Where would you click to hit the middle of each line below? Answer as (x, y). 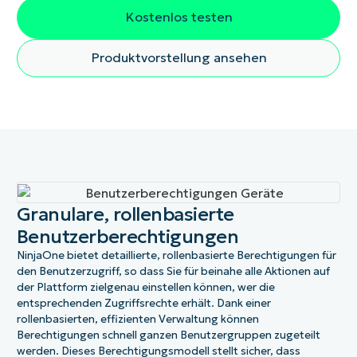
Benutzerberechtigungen (127, 236)
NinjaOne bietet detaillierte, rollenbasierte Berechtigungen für (176, 255)
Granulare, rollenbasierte (125, 214)
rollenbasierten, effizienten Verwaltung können (137, 319)
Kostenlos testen (178, 17)
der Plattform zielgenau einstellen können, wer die (145, 287)
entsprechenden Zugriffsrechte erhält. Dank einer (143, 303)
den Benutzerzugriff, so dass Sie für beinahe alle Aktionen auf (173, 271)
